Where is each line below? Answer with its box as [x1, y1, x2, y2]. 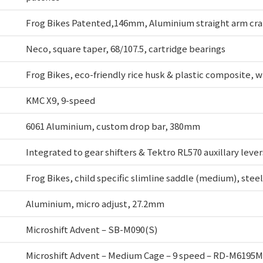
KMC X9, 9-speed [26, 94, 95, 107]
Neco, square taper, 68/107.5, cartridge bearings [26, 42, 225, 55]
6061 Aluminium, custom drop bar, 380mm [26, 120, 200, 133]
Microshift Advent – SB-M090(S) [26, 223, 157, 236]
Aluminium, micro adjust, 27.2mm [26, 197, 164, 210]
